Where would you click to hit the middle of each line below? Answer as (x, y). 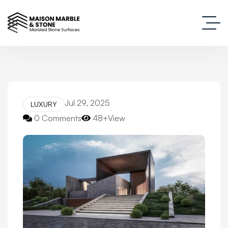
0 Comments (58, 118)
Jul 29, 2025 (87, 103)
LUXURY (44, 104)
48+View (109, 118)
